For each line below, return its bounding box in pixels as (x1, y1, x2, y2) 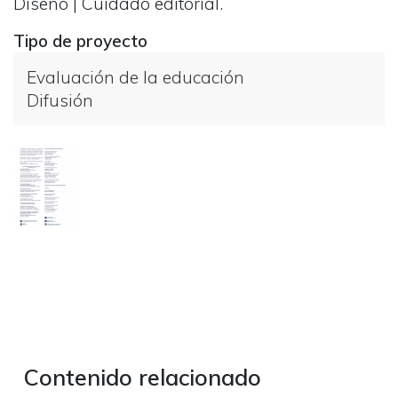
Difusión (27, 89, 93, 111)
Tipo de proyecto (13, 29, 147, 52)
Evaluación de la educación (27, 66, 244, 88)
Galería (12, 141, 68, 163)
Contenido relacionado (24, 362, 261, 391)
